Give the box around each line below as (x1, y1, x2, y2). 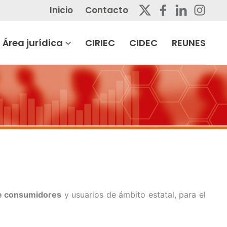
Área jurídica (3, 36, 63, 49)
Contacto (85, 4, 128, 16)
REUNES (172, 36, 206, 49)
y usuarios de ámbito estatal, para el (61, 190, 206, 200)
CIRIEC (85, 36, 115, 49)
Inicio (50, 4, 73, 16)
